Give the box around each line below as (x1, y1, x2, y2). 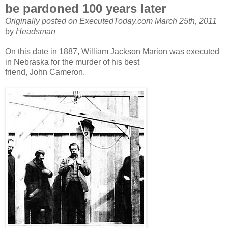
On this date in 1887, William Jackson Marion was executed (5, 47, 219, 56)
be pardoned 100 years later (5, 1, 166, 15)
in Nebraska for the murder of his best (5, 57, 139, 66)
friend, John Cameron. (5, 67, 85, 76)
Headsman (16, 26, 55, 36)
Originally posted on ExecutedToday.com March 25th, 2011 (5, 16, 217, 25)
